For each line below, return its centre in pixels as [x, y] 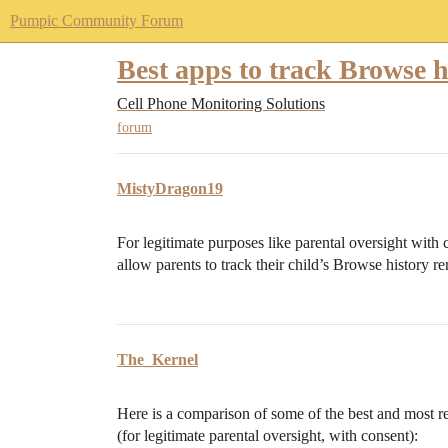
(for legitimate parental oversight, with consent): [267, 436]
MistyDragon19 [170, 189]
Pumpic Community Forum [96, 20]
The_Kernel [157, 360]
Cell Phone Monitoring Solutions [221, 103]
